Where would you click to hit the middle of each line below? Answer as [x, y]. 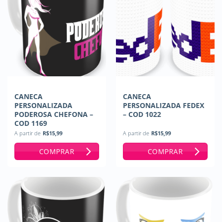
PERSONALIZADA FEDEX [163, 105]
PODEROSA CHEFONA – [54, 114]
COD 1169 [30, 123]
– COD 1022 [142, 114]
